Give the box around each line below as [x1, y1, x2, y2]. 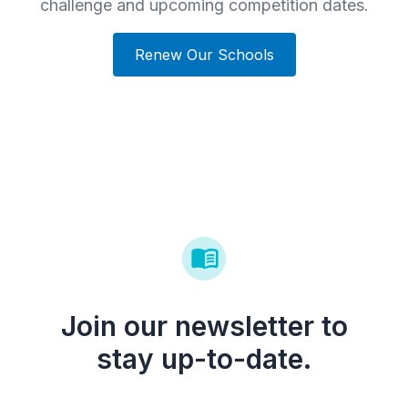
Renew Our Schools [134, 46, 274, 65]
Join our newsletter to [60, 310, 348, 343]
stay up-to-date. [97, 342, 311, 376]
